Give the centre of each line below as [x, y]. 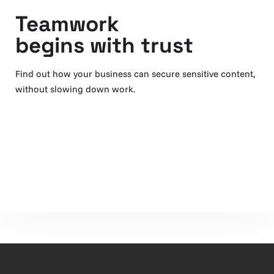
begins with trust [104, 45]
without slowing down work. [75, 89]
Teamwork [67, 24]
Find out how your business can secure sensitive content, [135, 74]
